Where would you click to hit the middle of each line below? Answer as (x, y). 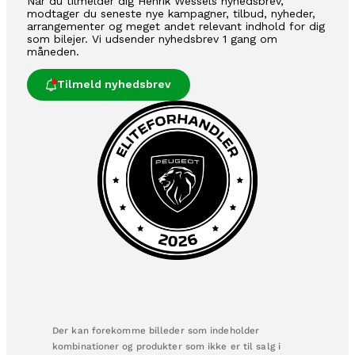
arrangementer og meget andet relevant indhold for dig (176, 27)
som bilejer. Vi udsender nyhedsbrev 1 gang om (152, 39)
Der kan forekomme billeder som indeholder (156, 331)
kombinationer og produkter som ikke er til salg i (166, 346)
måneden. (53, 52)
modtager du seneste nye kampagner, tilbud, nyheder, (171, 14)
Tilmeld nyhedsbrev (114, 84)
